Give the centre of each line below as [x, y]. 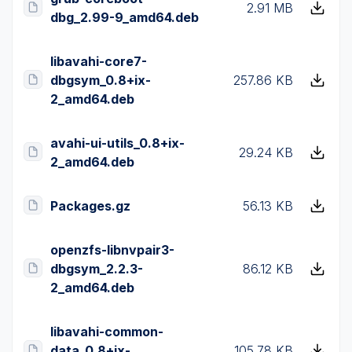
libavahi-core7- [99, 61]
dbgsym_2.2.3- [97, 269]
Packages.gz [90, 206]
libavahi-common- [107, 332]
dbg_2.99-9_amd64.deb [125, 17]
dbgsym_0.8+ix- [101, 80]
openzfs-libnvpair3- [112, 250]
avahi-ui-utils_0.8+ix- [117, 143]
